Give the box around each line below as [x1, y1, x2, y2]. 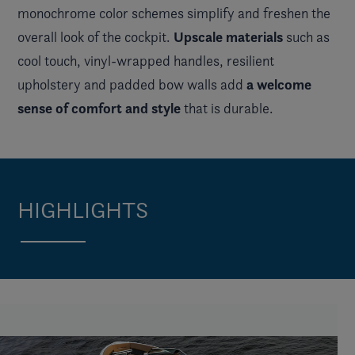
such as [283, 29, 330, 46]
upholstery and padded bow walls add [17, 76, 246, 94]
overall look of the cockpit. [17, 29, 174, 46]
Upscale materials [174, 28, 283, 47]
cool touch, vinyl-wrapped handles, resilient [17, 52, 274, 70]
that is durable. [181, 100, 273, 117]
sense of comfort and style [17, 99, 181, 118]
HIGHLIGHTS [17, 195, 148, 223]
